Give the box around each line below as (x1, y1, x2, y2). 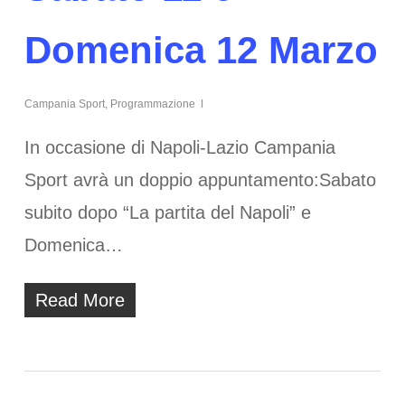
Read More (34, 289, 125, 310)
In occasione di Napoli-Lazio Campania (24, 137, 335, 157)
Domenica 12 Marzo (24, 28, 378, 71)
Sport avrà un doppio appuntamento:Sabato (24, 169, 376, 190)
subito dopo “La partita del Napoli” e (24, 202, 311, 222)
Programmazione (109, 97, 195, 110)
